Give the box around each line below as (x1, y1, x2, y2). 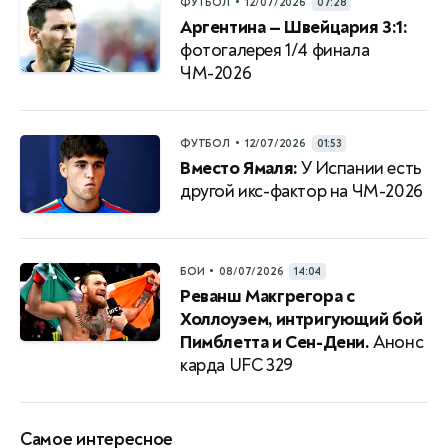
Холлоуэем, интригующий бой (180, 308, 423, 331)
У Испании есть (297, 157, 422, 180)
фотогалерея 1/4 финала (180, 39, 370, 62)
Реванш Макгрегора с (180, 285, 355, 308)
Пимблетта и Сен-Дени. (180, 331, 370, 354)
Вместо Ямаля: (180, 157, 298, 180)
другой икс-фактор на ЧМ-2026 (180, 180, 423, 203)
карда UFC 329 (180, 354, 293, 377)
